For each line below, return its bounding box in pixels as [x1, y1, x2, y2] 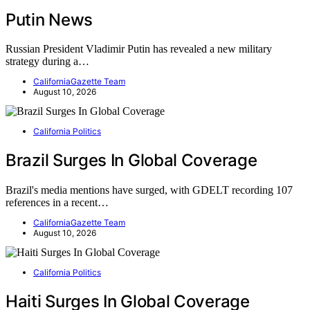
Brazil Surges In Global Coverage [6, 150, 257, 171]
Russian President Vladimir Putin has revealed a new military [6, 43, 272, 55]
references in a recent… [6, 197, 109, 209]
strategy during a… [6, 55, 89, 68]
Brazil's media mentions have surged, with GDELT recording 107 [6, 184, 293, 197]
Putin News [6, 9, 93, 30]
